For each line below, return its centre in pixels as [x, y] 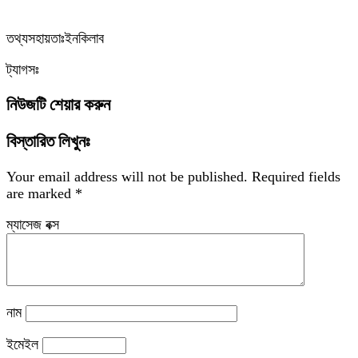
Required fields [296, 177]
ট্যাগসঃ [23, 70]
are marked [41, 194]
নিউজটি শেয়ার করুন [58, 105]
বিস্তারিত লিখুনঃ [48, 142]
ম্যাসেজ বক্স [33, 225]
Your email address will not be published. [127, 177]
